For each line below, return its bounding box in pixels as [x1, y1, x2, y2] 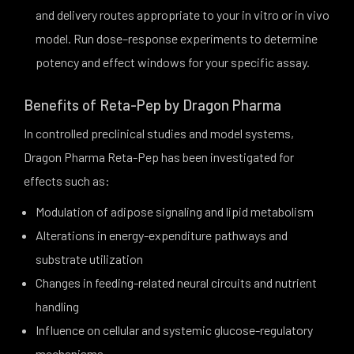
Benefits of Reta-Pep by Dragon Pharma [24, 96, 281, 114]
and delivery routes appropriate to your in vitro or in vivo [36, 7, 330, 22]
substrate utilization [36, 251, 143, 266]
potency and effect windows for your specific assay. [36, 55, 310, 70]
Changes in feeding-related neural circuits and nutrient [36, 275, 317, 290]
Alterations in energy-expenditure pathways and [36, 228, 288, 243]
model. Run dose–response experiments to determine [36, 31, 318, 46]
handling [36, 299, 79, 314]
